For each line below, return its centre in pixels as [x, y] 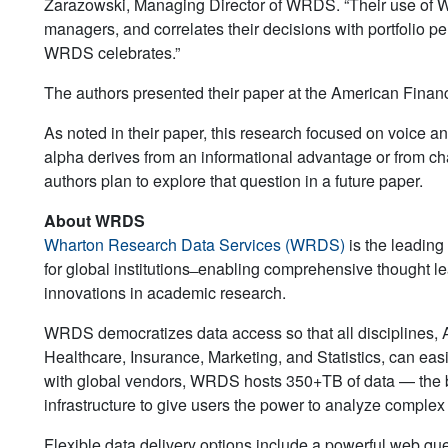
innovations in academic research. [165, 292]
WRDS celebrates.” [112, 52]
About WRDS [94, 220]
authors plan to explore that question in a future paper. [233, 180]
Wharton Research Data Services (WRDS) [194, 244]
